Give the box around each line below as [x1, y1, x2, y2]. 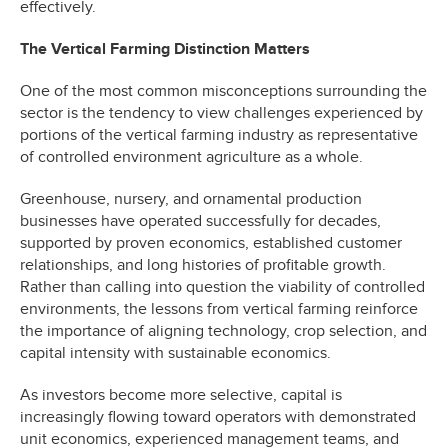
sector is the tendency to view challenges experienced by [20, 102, 423, 123]
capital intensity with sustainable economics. [20, 342, 331, 363]
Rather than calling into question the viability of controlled [20, 276, 425, 297]
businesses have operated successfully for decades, [20, 210, 381, 231]
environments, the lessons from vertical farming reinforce [20, 298, 418, 319]
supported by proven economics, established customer [20, 232, 402, 253]
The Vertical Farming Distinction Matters [20, 38, 310, 59]
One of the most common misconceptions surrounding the [20, 80, 427, 101]
